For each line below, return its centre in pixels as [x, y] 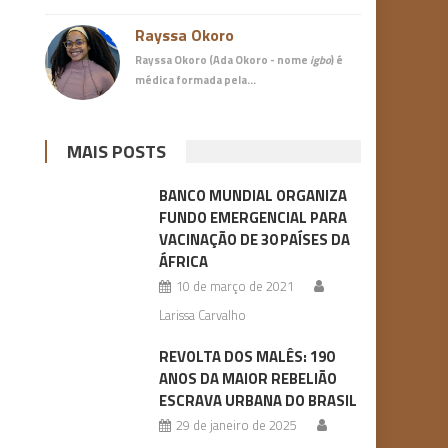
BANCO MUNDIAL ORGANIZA [252, 196]
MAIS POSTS [117, 152]
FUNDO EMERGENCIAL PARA [252, 218]
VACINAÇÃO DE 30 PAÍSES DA [254, 240]
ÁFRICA [183, 262]
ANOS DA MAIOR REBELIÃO [247, 379]
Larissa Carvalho [202, 315]
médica [155, 80]
